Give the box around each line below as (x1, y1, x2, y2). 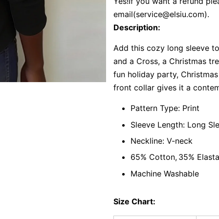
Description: (113, 22, 160, 33)
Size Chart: (113, 196, 155, 206)
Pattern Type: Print (130, 103, 199, 113)
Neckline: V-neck (130, 136, 193, 146)
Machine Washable (130, 168, 199, 178)
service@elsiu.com (135, 9, 204, 20)
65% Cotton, (130, 152, 177, 162)
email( (113, 9, 136, 20)
